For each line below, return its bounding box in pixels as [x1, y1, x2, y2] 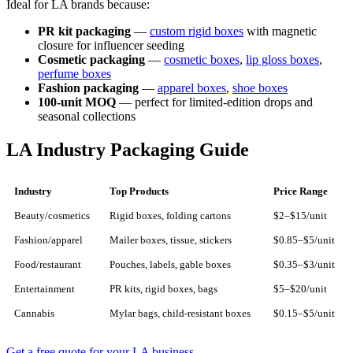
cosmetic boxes [164, 52, 240, 66]
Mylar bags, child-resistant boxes [110, 307, 251, 319]
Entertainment [14, 283, 75, 295]
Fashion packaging [38, 80, 139, 95]
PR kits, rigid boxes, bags [110, 283, 217, 295]
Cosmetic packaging [38, 52, 145, 66]
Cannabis [14, 307, 54, 319]
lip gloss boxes [246, 52, 319, 66]
